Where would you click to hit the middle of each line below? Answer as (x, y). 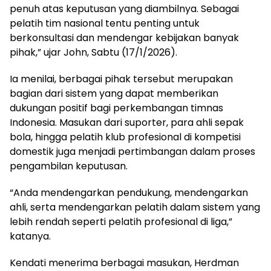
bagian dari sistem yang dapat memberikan (114, 93)
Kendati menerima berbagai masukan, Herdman (124, 263)
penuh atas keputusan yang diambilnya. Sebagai (124, 8)
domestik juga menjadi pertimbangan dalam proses (132, 151)
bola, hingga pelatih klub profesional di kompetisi (125, 137)
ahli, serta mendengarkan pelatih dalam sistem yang (135, 207)
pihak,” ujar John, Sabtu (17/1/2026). (93, 52)
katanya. (30, 236)
